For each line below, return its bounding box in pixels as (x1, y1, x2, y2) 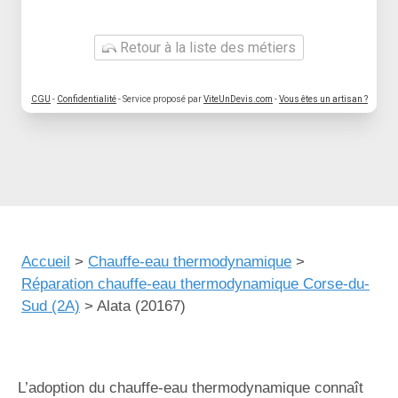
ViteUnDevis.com (203, 94, 273, 104)
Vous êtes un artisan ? (279, 94, 368, 104)
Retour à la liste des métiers (116, 39, 296, 56)
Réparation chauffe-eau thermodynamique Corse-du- (21, 275, 370, 292)
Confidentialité (57, 94, 116, 104)
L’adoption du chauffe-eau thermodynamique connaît (18, 379, 363, 396)
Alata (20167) (97, 298, 186, 314)
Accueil (21, 253, 70, 270)
